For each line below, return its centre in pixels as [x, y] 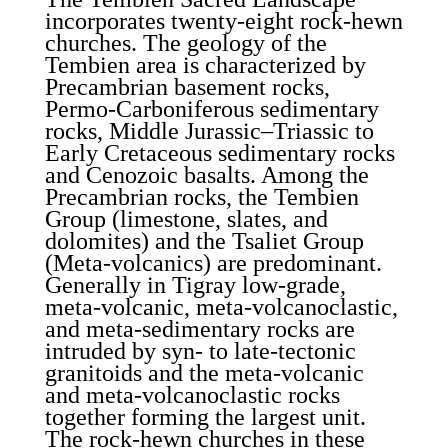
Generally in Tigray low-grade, [195, 285]
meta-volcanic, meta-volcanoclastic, [221, 307]
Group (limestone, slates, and [186, 219]
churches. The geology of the [185, 43]
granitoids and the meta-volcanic [204, 373]
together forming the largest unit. [205, 417]
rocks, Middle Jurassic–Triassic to [209, 131]
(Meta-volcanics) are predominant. [213, 263]
